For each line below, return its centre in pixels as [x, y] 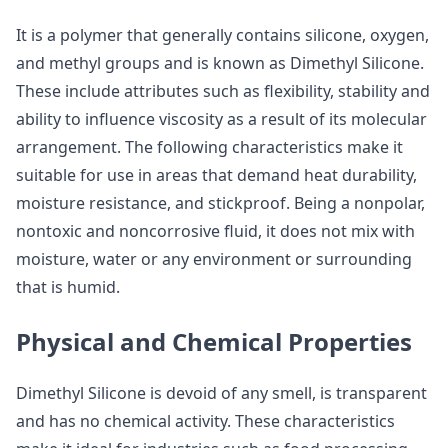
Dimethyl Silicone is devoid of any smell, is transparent [221, 393]
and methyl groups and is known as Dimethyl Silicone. [220, 63]
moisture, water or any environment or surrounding [214, 259]
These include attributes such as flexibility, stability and [223, 91]
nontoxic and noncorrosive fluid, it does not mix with [215, 231]
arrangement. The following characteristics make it [209, 147]
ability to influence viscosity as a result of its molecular [221, 119]
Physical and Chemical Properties [214, 341]
